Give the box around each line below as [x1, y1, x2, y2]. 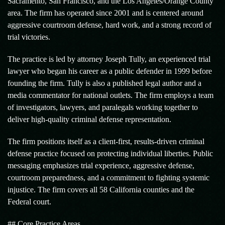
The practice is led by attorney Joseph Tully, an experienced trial [8, 55, 210, 63]
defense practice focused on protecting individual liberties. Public [8, 149, 213, 158]
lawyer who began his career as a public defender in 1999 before [8, 67, 212, 75]
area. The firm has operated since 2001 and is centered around [8, 9, 203, 17]
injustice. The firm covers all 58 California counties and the [8, 185, 194, 194]
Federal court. [8, 197, 51, 206]
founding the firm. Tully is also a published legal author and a [8, 79, 201, 87]
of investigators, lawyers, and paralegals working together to [8, 103, 198, 111]
